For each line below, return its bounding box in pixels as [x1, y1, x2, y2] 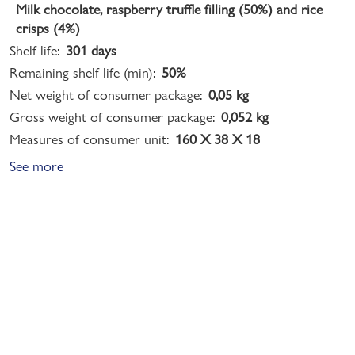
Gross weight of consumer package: [10, 108, 215, 125]
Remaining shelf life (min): [10, 63, 155, 81]
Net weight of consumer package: [10, 86, 202, 103]
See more [10, 157, 63, 174]
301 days [66, 41, 116, 59]
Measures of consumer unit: [10, 130, 169, 147]
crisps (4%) [16, 19, 80, 36]
